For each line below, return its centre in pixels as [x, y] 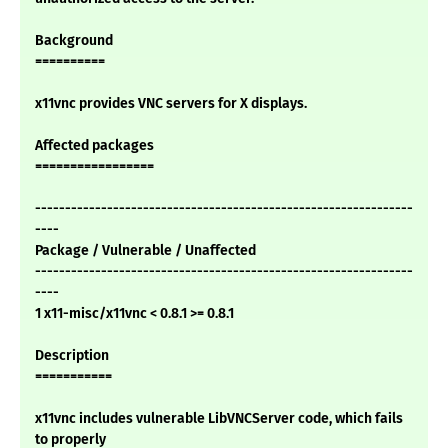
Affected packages [94, 146]
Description [72, 356]
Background [74, 41]
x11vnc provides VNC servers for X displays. [171, 104]
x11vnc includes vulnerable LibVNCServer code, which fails [219, 419]
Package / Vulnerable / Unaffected [145, 251]
